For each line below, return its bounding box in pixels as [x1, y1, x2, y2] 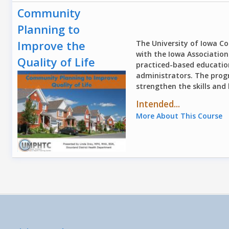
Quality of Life [17, 55, 96, 70]
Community [17, 6, 81, 21]
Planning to [17, 22, 80, 37]
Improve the [17, 38, 86, 54]
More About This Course [136, 110, 223, 121]
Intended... [136, 97, 180, 110]
